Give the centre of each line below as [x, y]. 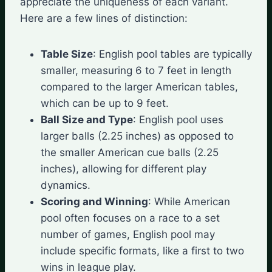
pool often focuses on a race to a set [130, 218]
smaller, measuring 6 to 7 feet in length [136, 70]
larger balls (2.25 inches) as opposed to [137, 136]
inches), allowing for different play [124, 168]
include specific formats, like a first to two [142, 250]
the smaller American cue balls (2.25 [130, 152]
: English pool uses [178, 119]
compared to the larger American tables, [139, 87]
